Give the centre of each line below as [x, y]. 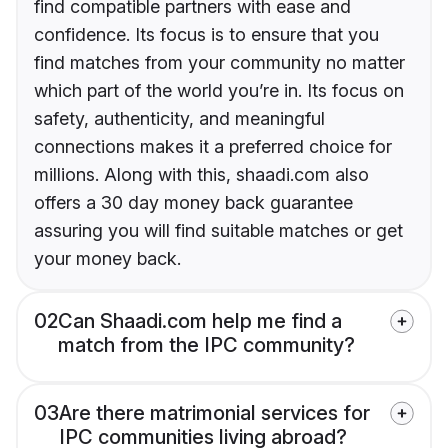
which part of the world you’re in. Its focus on [219, 91]
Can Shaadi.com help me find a [200, 321]
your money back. [107, 259]
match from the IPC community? [206, 345]
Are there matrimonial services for [214, 413]
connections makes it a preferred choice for [213, 147]
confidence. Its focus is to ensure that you [206, 35]
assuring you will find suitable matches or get [218, 231]
